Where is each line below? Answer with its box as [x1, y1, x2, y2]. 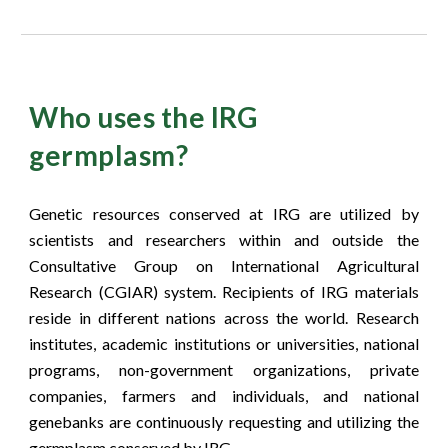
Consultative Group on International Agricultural [29, 256, 419, 275]
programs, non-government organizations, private [29, 360, 419, 379]
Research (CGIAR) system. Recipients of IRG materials [29, 282, 419, 301]
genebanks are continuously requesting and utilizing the [29, 412, 419, 431]
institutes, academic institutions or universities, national [29, 334, 419, 353]
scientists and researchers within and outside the [29, 230, 419, 249]
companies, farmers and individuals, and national [29, 386, 419, 405]
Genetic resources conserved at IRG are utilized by [29, 204, 419, 223]
